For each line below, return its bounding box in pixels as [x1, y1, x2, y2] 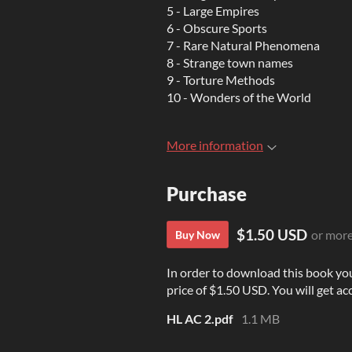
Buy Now [175, 228, 220, 242]
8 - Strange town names [167, 55, 293, 70]
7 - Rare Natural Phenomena [167, 38, 320, 53]
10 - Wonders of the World [167, 90, 311, 104]
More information [167, 137, 263, 152]
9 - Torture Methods [167, 72, 275, 87]
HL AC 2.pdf [167, 311, 233, 327]
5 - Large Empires [167, 3, 259, 18]
